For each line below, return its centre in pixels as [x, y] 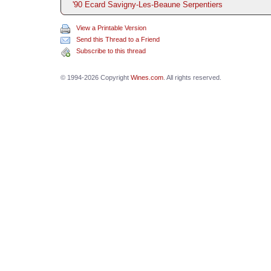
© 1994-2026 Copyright [95, 77]
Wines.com [147, 77]
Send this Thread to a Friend [118, 39]
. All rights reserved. [192, 77]
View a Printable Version [111, 28]
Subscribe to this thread [111, 51]
